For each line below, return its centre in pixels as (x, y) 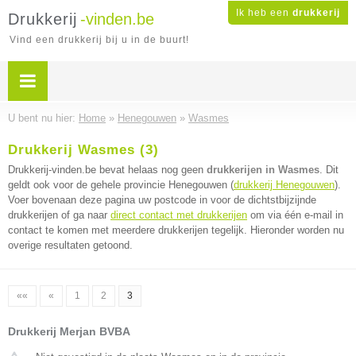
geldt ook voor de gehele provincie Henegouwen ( (121, 185)
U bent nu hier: (43, 118)
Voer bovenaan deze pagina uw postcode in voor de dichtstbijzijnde (162, 200)
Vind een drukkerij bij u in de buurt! (99, 40)
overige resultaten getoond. (70, 245)
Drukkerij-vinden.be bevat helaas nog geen (107, 170)
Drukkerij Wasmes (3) (83, 150)
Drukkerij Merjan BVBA (69, 331)
